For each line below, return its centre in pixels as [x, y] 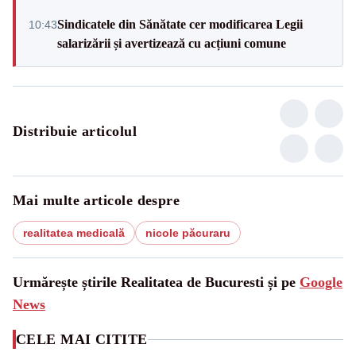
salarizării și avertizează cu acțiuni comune [172, 43]
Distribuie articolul [75, 131]
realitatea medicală [74, 233]
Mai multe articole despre [97, 200]
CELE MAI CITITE [82, 339]
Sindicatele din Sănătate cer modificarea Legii [180, 24]
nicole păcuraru [188, 233]
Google [321, 282]
